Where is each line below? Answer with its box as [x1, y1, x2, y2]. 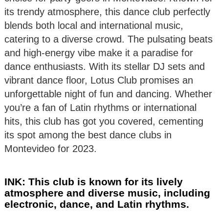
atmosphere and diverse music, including [4, 187, 210, 198]
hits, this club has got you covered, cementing [4, 115, 203, 127]
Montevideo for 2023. [4, 143, 97, 154]
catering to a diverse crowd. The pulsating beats [4, 33, 213, 44]
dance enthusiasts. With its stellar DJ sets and [4, 61, 205, 72]
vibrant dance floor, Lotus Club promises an [4, 74, 193, 86]
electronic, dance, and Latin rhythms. [4, 198, 189, 210]
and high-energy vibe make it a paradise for [4, 47, 193, 58]
